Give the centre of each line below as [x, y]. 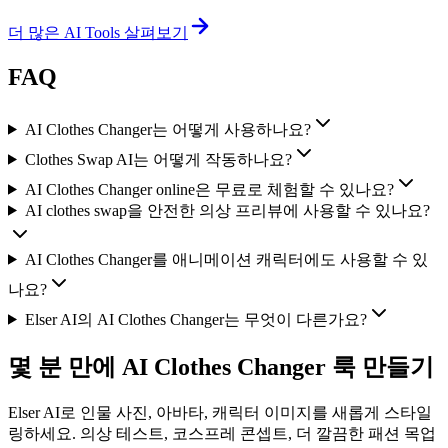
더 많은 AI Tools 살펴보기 [98, 32]
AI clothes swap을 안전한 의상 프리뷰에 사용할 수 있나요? [227, 210]
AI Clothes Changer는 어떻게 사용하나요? [167, 129]
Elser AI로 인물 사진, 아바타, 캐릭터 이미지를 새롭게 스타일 [220, 412]
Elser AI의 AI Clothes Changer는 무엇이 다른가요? [195, 319]
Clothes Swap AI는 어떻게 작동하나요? [158, 159]
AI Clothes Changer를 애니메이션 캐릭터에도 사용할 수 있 [226, 259]
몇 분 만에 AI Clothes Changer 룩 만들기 [221, 366]
